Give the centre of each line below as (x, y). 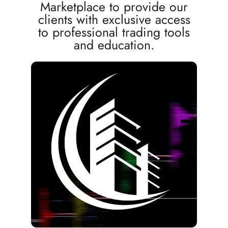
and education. (114, 45)
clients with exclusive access (114, 19)
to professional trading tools (114, 32)
